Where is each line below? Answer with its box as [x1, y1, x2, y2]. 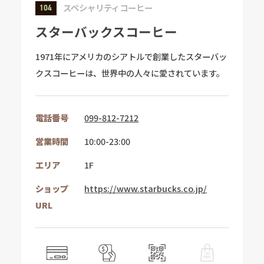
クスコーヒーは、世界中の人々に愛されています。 [35, 66, 225, 79]
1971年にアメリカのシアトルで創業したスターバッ [35, 49, 227, 62]
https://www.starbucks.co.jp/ [84, 182, 207, 195]
